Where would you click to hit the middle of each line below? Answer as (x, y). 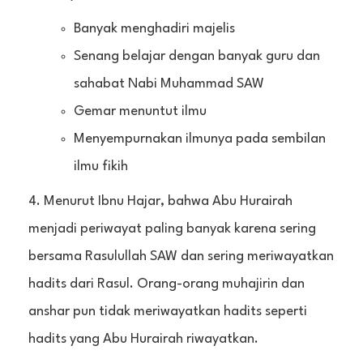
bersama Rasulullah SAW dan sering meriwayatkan (181, 256)
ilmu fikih (100, 166)
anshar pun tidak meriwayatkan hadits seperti (168, 311)
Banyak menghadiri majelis (154, 28)
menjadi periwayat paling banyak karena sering (172, 228)
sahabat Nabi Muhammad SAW (169, 83)
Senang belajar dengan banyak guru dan (196, 56)
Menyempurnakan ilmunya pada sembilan (199, 139)
